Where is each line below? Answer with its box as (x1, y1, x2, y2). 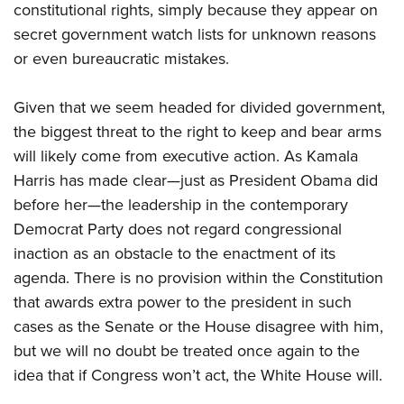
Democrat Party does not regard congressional (14, 217, 342, 241)
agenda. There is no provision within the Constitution (14, 266, 383, 289)
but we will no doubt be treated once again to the (14, 339, 360, 363)
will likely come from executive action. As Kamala (14, 144, 358, 168)
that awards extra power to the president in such (14, 290, 352, 314)
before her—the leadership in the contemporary (14, 193, 348, 216)
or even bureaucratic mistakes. (14, 47, 229, 70)
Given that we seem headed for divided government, (14, 96, 385, 119)
